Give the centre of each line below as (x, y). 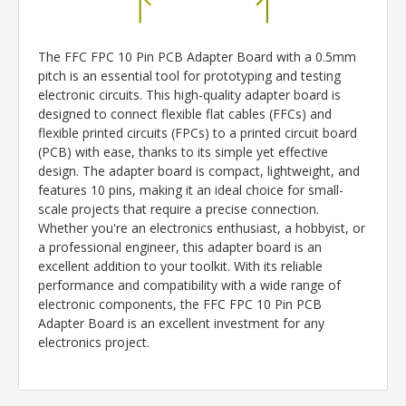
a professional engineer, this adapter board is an (180, 247)
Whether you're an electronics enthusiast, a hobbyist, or (202, 228)
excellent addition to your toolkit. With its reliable (180, 266)
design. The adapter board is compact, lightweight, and (199, 171)
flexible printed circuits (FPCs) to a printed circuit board (198, 133)
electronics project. (94, 343)
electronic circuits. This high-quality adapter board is (189, 95)
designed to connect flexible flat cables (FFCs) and (185, 114)
